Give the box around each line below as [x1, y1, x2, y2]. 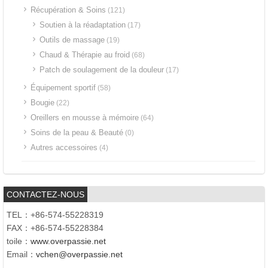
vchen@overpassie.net [36, 249, 123, 259]
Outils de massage [39, 35, 105, 44]
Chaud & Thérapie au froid [39, 50, 130, 59]
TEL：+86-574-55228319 [7, 210, 103, 220]
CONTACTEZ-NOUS [7, 190, 84, 199]
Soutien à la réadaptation [39, 20, 126, 29]
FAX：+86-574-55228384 [7, 223, 103, 233]
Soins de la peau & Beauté [31, 128, 123, 137]
